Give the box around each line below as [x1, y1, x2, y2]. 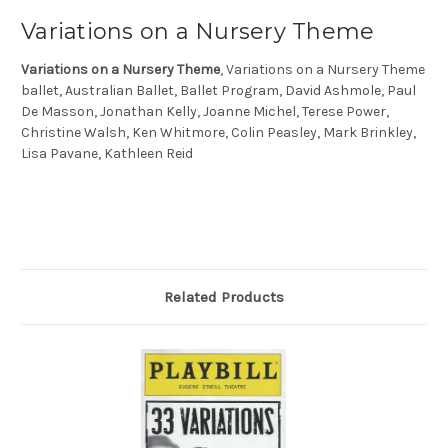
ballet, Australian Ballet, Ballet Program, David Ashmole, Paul [21, 82, 416, 100]
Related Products [164, 288, 284, 307]
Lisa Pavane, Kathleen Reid [21, 145, 193, 163]
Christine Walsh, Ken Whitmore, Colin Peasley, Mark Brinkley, [21, 124, 416, 142]
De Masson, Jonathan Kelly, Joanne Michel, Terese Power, [21, 103, 389, 121]
